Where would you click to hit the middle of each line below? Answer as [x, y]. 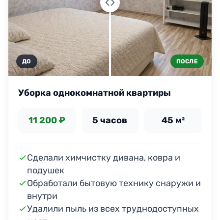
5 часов [110, 121]
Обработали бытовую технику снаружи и [114, 183]
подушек [46, 171]
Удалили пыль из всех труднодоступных [113, 209]
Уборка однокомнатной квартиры [95, 93]
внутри [42, 196]
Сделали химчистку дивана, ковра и [104, 158]
